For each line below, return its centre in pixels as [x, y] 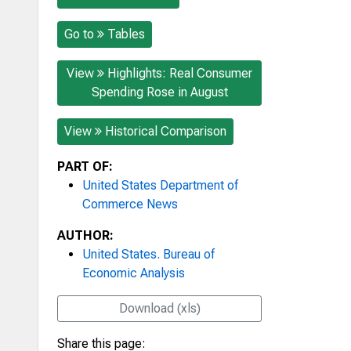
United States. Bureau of [148, 254]
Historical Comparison [166, 131]
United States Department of [160, 185]
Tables [126, 34]
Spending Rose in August [159, 92]
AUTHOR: [85, 235]
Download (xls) [159, 308]
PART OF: [85, 166]
